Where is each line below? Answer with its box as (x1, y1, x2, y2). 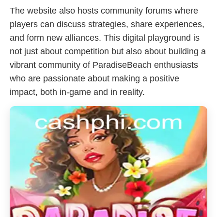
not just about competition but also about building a (10, 46, 206, 56)
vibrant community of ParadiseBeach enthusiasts (10, 60, 198, 70)
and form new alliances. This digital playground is (10, 33, 200, 43)
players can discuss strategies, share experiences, (10, 19, 204, 29)
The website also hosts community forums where (10, 6, 198, 15)
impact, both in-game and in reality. (10, 87, 145, 97)
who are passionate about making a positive (10, 74, 179, 83)
